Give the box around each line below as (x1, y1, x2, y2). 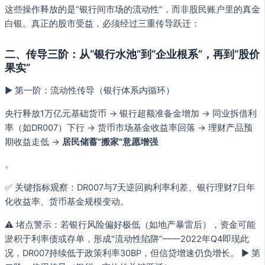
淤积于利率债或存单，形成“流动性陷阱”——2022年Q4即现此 (5, 233, 249, 244)
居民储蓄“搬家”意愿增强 (62, 136, 158, 147)
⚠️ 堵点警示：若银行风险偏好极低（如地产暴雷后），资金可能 (5, 219, 256, 230)
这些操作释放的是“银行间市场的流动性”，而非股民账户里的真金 (5, 4, 260, 15)
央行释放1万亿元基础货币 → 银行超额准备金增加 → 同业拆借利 (5, 108, 257, 119)
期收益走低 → (5, 136, 62, 147)
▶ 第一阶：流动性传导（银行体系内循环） (5, 85, 174, 96)
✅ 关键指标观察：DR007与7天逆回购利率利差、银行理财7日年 (5, 182, 255, 193)
